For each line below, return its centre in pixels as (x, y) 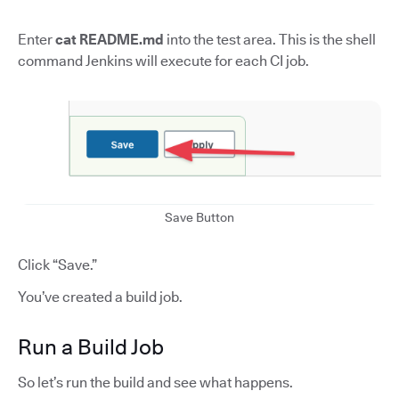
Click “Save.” (57, 265)
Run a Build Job (91, 346)
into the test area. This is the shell (270, 39)
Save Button (199, 217)
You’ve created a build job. (100, 297)
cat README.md (110, 39)
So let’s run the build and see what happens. (155, 382)
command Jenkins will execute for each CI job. (163, 61)
